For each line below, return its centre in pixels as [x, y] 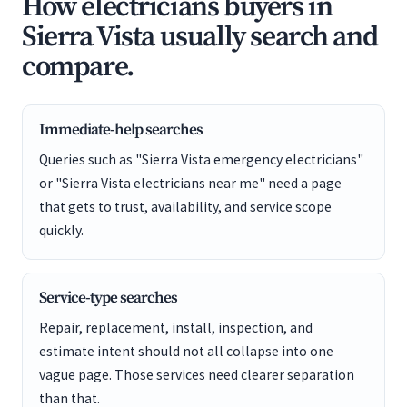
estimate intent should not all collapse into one [186, 351]
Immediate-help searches [121, 130]
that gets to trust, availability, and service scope [185, 207]
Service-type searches [108, 298]
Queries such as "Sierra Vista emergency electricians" [201, 159]
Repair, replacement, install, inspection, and [176, 328]
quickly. [61, 230]
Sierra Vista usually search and [200, 37]
